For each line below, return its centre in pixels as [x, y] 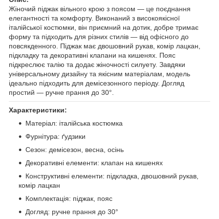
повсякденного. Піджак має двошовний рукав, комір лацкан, [105, 46]
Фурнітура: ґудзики [55, 136]
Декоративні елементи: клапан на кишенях [94, 163]
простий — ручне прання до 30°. [61, 92]
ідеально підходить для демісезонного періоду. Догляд [97, 83]
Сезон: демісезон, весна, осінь [75, 149]
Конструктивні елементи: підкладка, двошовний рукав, [112, 176]
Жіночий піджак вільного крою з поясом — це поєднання [100, 9]
